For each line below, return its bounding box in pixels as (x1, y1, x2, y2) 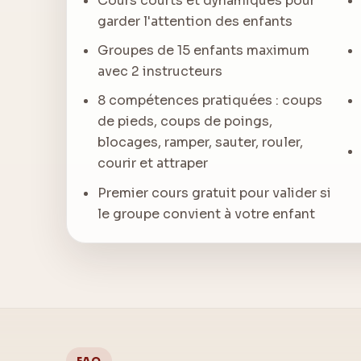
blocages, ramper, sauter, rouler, (98, 134, 304, 151)
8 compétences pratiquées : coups (98, 92, 323, 110)
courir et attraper (98, 155, 209, 172)
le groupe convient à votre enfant (98, 205, 316, 222)
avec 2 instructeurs (98, 62, 223, 80)
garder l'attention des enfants (98, 12, 293, 30)
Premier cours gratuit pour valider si (98, 184, 332, 201)
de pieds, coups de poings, (98, 113, 273, 131)
